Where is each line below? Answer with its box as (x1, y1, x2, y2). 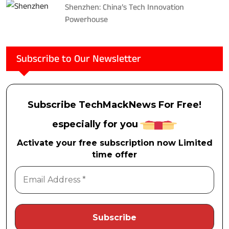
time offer (92, 149, 137, 159)
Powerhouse (65, 13, 108, 26)
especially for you (52, 119, 138, 130)
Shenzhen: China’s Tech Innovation (65, 1, 184, 13)
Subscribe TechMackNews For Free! (28, 99, 201, 111)
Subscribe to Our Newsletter (16, 51, 141, 66)
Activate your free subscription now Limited (16, 138, 213, 148)
